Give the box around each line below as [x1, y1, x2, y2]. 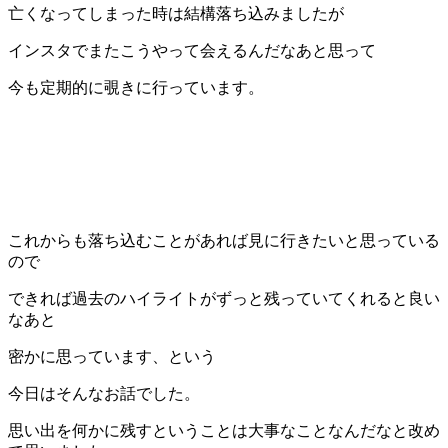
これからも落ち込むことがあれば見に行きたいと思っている [8, 232, 440, 250]
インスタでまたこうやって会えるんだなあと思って [8, 42, 376, 60]
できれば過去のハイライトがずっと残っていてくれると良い [8, 290, 440, 308]
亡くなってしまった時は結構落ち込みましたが [8, 5, 344, 23]
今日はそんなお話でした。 [8, 385, 200, 403]
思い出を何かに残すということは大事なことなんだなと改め [8, 422, 440, 440]
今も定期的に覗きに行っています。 [8, 79, 264, 97]
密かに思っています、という [8, 348, 216, 366]
